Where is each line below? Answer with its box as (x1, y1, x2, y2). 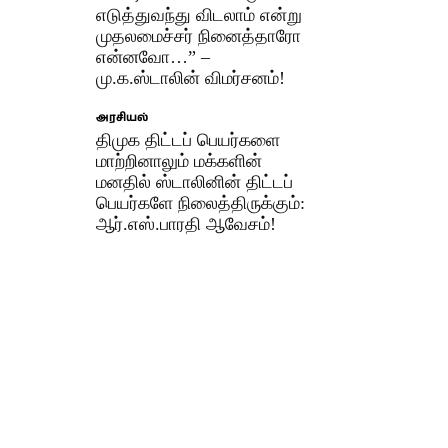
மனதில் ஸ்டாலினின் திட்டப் (96, 171, 294, 192)
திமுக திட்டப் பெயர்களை (96, 129, 281, 150)
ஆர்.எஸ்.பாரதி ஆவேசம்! (96, 213, 277, 234)
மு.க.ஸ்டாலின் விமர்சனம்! (96, 67, 286, 88)
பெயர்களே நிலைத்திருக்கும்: (96, 192, 306, 213)
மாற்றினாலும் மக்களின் (96, 150, 263, 171)
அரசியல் (96, 109, 149, 126)
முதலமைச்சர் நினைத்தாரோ (96, 25, 302, 46)
